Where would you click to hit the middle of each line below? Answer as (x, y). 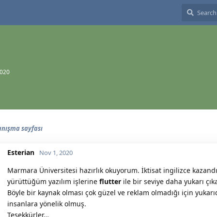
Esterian (21, 152)
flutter (110, 181)
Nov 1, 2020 (56, 153)
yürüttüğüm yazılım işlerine (53, 181)
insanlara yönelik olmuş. (47, 204)
